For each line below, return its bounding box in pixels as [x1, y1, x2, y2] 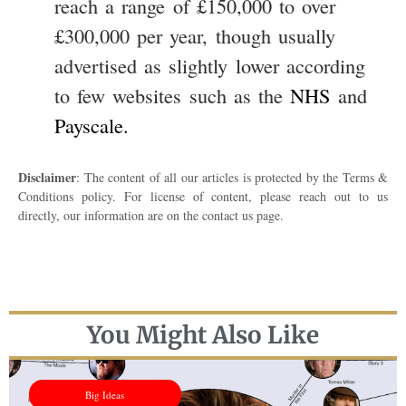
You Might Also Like [87, 319, 319, 350]
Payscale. [54, 111, 129, 140]
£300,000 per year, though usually [54, 22, 335, 50]
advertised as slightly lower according [54, 52, 365, 80]
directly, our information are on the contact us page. [18, 207, 284, 225]
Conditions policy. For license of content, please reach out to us [18, 188, 388, 206]
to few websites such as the [54, 82, 291, 110]
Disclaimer [18, 168, 76, 188]
